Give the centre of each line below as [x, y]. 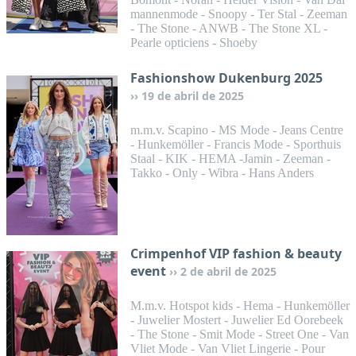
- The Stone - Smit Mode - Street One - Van [240, 334]
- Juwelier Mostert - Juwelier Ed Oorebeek [237, 320]
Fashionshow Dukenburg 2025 [226, 78]
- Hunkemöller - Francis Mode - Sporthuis [236, 144]
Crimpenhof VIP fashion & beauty [236, 253]
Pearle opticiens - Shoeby [194, 43]
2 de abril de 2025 [228, 271]
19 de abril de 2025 [193, 96]
